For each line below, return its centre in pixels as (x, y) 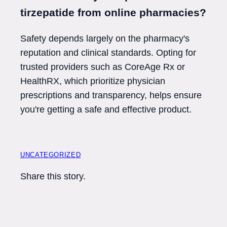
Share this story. (53, 176)
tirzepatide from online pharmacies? (113, 12)
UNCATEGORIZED (51, 155)
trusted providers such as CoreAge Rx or (103, 67)
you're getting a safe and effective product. (106, 109)
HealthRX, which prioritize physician (93, 81)
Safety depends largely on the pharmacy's (105, 38)
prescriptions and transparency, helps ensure (111, 95)
